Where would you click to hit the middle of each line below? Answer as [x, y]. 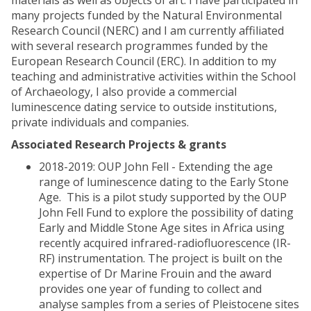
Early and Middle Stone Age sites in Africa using [162, 228]
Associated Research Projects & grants [119, 144]
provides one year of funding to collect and [150, 289]
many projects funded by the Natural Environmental [146, 15]
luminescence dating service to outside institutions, [144, 107]
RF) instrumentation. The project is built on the [161, 258]
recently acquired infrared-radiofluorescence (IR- [165, 243]
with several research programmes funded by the [140, 46]
